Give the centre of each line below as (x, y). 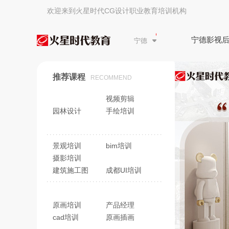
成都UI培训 (124, 170)
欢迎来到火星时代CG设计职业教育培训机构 (117, 11)
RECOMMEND (111, 78)
